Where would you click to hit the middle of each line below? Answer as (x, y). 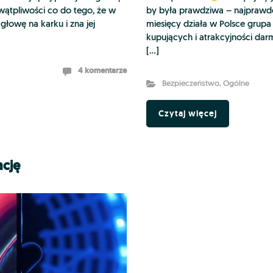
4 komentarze (102, 71)
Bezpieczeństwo (190, 84)
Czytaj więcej (188, 114)
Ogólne (236, 84)
